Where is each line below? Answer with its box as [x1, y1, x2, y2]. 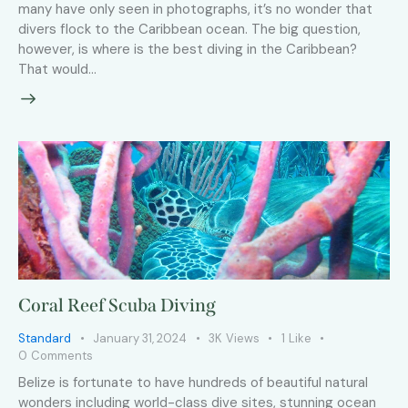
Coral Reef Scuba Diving [18, 294, 216, 317]
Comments [30, 348, 93, 364]
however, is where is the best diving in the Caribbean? [18, 39, 357, 58]
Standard [18, 331, 71, 347]
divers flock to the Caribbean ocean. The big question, [18, 19, 361, 38]
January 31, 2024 [93, 331, 187, 347]
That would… [18, 59, 97, 78]
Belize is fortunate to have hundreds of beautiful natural [18, 373, 368, 393]
